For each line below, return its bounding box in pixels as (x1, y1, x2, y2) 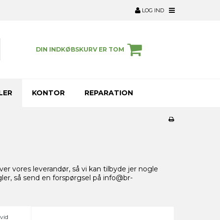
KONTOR (32, 88, 65, 97)
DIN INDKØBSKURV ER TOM (35, 45, 124, 53)
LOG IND (140, 7, 164, 14)
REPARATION (84, 88, 133, 97)
